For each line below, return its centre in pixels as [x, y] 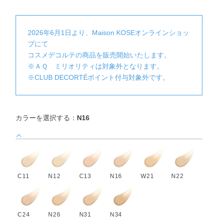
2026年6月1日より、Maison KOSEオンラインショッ [109, 33]
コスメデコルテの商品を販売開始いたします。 [100, 55]
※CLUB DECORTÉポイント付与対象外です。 [99, 78]
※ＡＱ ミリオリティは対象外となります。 [96, 66]
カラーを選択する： [46, 118]
